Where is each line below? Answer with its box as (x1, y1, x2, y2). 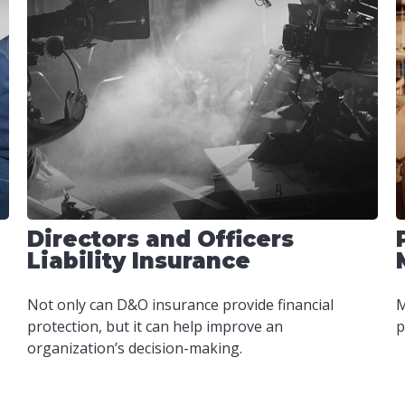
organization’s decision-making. (26, 338, 242, 358)
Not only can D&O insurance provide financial (26, 295, 334, 315)
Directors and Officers (26, 226, 294, 252)
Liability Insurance (26, 248, 250, 274)
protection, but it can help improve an (26, 316, 283, 336)
